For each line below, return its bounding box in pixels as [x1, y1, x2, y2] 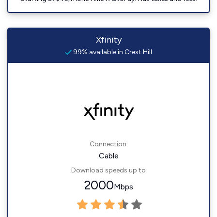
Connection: [89, 140, 128, 148]
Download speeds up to [71, 166, 146, 174]
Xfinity [95, 34, 122, 45]
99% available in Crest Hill [72, 48, 152, 56]
